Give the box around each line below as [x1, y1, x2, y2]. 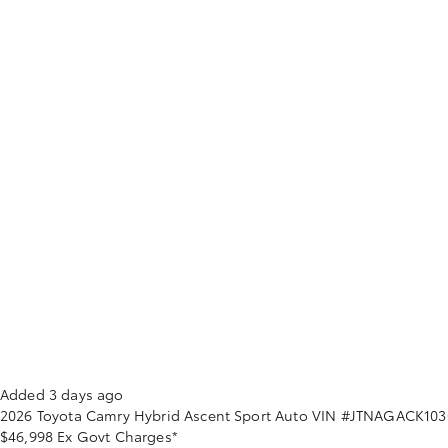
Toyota [36, 405, 82, 425]
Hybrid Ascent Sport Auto [133, 405, 308, 425]
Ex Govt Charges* [57, 426, 178, 446]
